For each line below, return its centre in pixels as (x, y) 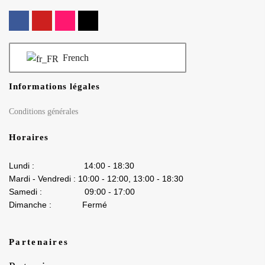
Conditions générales (43, 112)
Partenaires (39, 242)
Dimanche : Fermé (58, 205)
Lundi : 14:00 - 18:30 (72, 166)
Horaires (29, 138)
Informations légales (54, 87)
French (74, 57)
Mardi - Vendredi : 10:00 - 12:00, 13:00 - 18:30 (96, 179)
